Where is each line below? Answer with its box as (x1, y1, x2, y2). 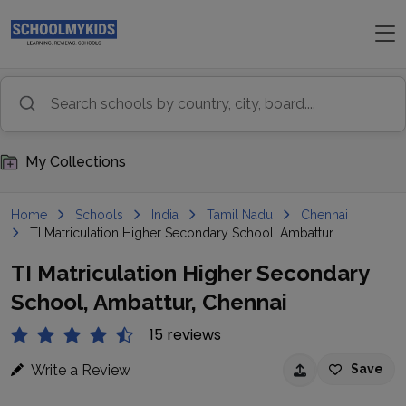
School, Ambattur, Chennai (11, 289, 287, 315)
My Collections (25, 153, 126, 170)
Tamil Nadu (207, 208, 273, 222)
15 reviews (150, 324, 221, 345)
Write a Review (31, 361, 130, 379)
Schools (75, 208, 123, 222)
